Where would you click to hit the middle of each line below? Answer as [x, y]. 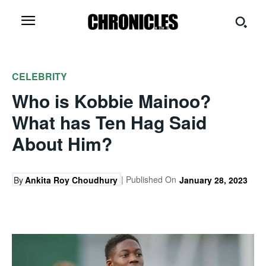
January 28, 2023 [213, 180]
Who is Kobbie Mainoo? [111, 101]
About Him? [62, 143]
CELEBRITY [39, 76]
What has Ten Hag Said [109, 122]
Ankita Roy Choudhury [71, 180]
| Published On [149, 179]
